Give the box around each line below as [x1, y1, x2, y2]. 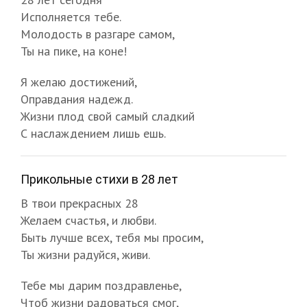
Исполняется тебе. [21, 8, 121, 25]
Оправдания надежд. [21, 90, 133, 107]
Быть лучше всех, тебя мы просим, [21, 229, 204, 245]
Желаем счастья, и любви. [21, 212, 156, 228]
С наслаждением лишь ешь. [21, 125, 166, 141]
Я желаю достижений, [21, 73, 137, 90]
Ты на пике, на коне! [21, 42, 127, 59]
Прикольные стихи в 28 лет [21, 171, 178, 186]
